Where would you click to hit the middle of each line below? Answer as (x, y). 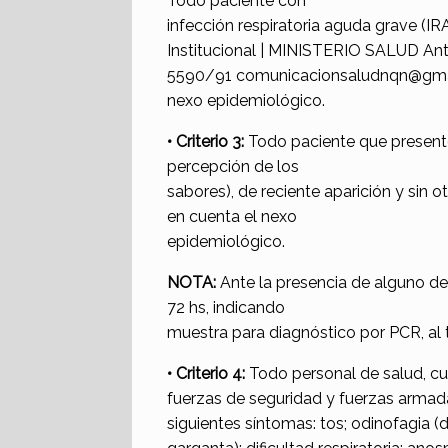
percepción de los (233, 167)
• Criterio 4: (206, 374)
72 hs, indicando (226, 308)
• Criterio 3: (205, 142)
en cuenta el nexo (232, 217)
